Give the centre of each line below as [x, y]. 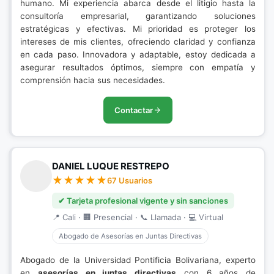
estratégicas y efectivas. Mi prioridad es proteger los [138, 29]
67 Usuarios [130, 180]
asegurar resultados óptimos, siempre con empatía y [138, 67]
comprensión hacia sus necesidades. [93, 80]
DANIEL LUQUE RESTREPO [111, 166]
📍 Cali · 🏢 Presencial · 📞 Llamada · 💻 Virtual [138, 217]
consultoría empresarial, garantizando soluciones [138, 16]
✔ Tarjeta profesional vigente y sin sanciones [143, 201]
